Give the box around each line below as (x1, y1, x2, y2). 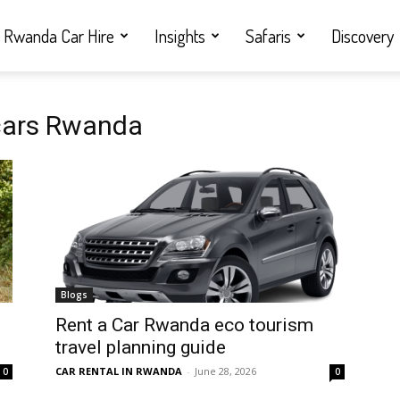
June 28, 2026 (195, 364, 256, 378)
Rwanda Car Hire (4, 24, 114, 47)
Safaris (246, 24, 291, 47)
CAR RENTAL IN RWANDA (55, 364, 182, 378)
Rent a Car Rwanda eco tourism (55, 314, 313, 336)
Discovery (331, 24, 394, 47)
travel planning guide (55, 337, 226, 358)
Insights (154, 24, 205, 47)
